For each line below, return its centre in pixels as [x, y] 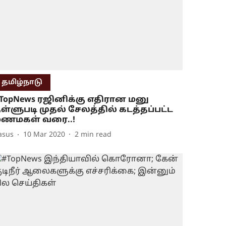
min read [96, 135]
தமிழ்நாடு [22, 82]
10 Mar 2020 [44, 135]
